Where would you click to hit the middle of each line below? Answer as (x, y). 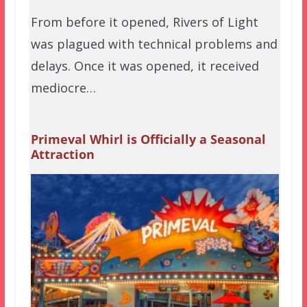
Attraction (62, 155)
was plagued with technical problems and (154, 44)
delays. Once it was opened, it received (145, 66)
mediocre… (63, 88)
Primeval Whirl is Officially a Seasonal (148, 139)
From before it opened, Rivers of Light (144, 22)
